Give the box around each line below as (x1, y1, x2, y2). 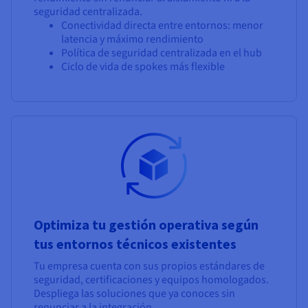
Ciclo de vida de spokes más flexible (61, 59, 225, 75)
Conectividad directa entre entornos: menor (61, 18, 263, 34)
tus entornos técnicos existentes (34, 235, 236, 253)
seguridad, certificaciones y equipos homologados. (34, 272, 269, 288)
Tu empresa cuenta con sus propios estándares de (34, 258, 265, 274)
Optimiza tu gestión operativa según (34, 216, 258, 234)
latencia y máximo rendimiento (61, 32, 203, 47)
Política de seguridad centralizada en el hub (61, 45, 262, 61)
